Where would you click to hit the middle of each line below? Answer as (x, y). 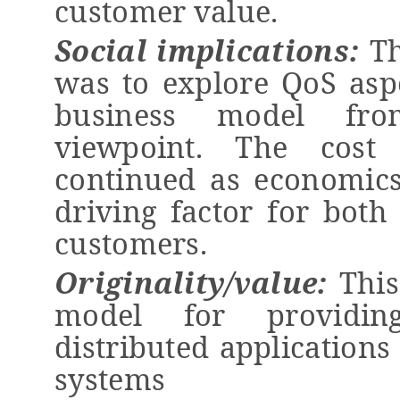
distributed (132, 346)
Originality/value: (197, 282)
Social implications (202, 50)
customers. (131, 243)
